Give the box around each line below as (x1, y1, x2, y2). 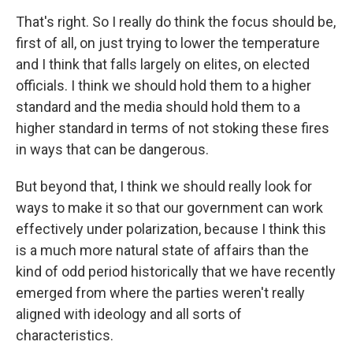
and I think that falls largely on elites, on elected (16, 56, 310, 73)
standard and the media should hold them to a (16, 98, 300, 116)
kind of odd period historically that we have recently (16, 263, 336, 281)
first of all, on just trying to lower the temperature (16, 35, 320, 52)
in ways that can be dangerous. (16, 141, 209, 158)
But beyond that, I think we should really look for (16, 178, 312, 195)
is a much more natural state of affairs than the (16, 242, 309, 259)
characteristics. (16, 327, 113, 344)
